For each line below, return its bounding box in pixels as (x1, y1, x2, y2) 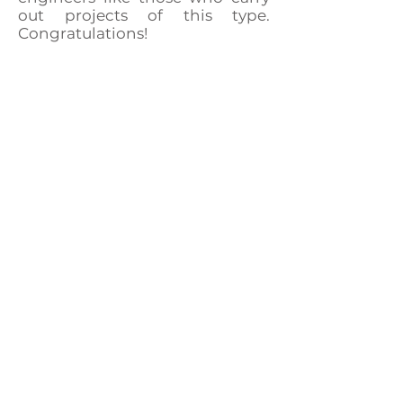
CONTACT (110, 380, 175, 396)
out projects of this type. (18, 6, 270, 24)
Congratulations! (18, 24, 148, 42)
